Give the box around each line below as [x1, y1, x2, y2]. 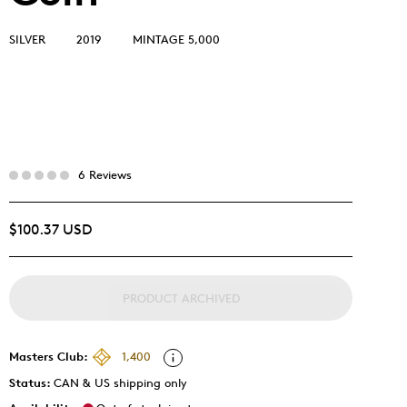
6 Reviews [78, 167, 132, 182]
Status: [9, 375, 54, 390]
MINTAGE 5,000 [133, 32, 220, 46]
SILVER [9, 32, 45, 46]
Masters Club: [9, 348, 88, 363]
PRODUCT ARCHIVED [122, 291, 240, 305]
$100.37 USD [9, 221, 92, 238]
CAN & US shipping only [54, 375, 187, 390]
